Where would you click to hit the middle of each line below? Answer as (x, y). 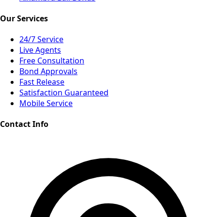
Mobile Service (46, 103)
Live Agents (40, 50)
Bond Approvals (48, 71)
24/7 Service (41, 39)
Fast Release (42, 82)
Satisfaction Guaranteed (64, 93)
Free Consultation (52, 61)
